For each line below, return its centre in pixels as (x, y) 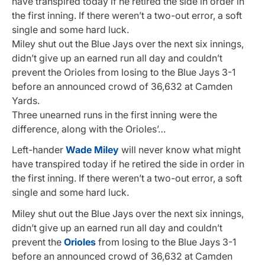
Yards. (26, 101)
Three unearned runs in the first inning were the (114, 115)
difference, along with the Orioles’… (89, 129)
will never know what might (180, 150)
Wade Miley (92, 150)
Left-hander (39, 150)
